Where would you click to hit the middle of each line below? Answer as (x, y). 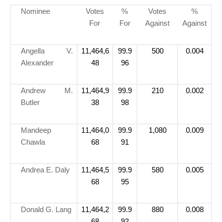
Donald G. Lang (46, 209)
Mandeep (36, 130)
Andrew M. (47, 90)
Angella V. (47, 51)
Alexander (37, 62)
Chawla (33, 142)
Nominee (35, 11)
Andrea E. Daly (45, 169)
